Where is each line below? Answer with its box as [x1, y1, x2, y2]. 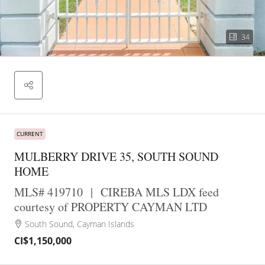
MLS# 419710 [14, 184, 83, 200]
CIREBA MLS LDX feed [101, 184, 219, 200]
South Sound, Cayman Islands [25, 218, 134, 230]
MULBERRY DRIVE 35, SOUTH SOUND [14, 148, 218, 164]
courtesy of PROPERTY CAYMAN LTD [14, 199, 207, 215]
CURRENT [17, 130, 43, 138]
